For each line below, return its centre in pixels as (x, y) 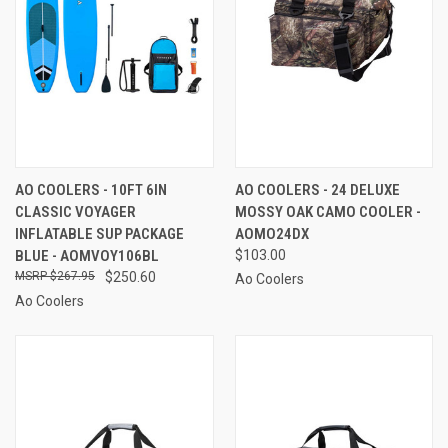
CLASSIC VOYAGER (75, 211)
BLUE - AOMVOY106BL (87, 255)
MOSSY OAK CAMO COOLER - (327, 211)
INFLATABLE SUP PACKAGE (99, 233)
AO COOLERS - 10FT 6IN (91, 189)
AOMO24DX (271, 233)
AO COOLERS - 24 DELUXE (317, 189)
